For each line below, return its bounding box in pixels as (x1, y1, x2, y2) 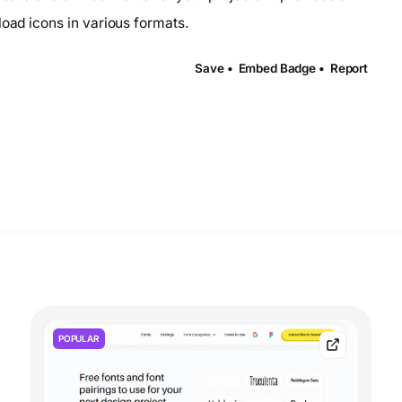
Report (329, 61, 368, 76)
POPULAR (58, 333, 100, 344)
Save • (195, 61, 233, 76)
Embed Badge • (238, 61, 325, 76)
